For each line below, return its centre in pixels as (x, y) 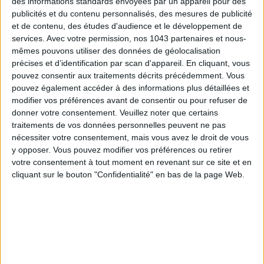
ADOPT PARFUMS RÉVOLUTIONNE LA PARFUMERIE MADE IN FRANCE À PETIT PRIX (132, 31)
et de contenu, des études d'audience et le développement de (127, 26)
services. (28, 39)
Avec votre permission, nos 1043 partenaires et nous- (146, 39)
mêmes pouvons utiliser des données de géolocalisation (116, 51)
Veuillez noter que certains (169, 113)
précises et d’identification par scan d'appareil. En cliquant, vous (131, 63)
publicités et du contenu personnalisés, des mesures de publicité (132, 14)
